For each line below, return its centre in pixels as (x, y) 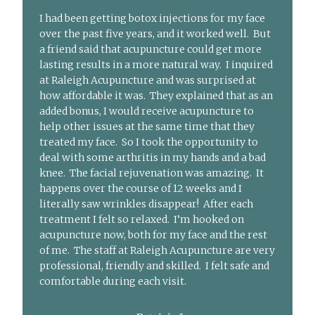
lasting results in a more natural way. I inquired (156, 65)
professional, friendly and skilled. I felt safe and (155, 266)
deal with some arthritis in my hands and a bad (153, 158)
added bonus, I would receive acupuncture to (147, 111)
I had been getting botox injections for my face (153, 19)
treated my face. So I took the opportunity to (149, 142)
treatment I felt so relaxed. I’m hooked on (142, 220)
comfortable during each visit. (113, 282)
